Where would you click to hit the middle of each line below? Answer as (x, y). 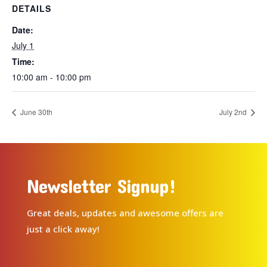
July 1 (23, 45)
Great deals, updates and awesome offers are (125, 212)
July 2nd (234, 111)
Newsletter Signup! (101, 185)
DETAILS (32, 8)
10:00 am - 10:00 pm (52, 77)
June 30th (35, 111)
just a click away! (63, 229)
